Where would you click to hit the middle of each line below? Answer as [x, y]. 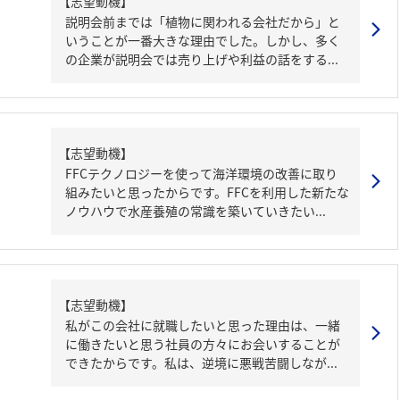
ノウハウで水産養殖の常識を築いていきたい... [196, 211]
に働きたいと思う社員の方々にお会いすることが [203, 344]
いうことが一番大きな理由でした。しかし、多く [203, 40]
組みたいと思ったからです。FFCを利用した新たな [207, 192]
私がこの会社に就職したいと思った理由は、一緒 [203, 325]
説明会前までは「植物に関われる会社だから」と [203, 21]
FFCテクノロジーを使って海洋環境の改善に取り [201, 173]
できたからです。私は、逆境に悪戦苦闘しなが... [201, 362]
